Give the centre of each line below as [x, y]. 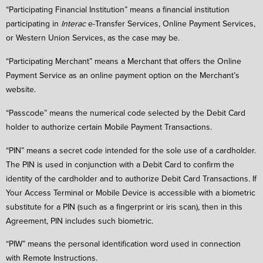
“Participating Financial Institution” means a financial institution [118, 10]
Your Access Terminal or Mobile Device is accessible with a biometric [131, 192]
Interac [73, 24]
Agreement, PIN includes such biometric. [80, 220]
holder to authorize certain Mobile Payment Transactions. [109, 127]
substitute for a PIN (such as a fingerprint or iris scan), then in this [124, 206]
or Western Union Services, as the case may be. [93, 38]
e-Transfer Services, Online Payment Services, [171, 24]
